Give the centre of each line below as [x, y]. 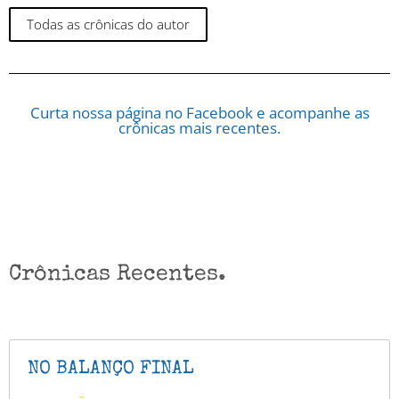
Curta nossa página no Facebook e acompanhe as [199, 113]
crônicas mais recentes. [199, 128]
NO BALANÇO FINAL [111, 370]
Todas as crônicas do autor [108, 24]
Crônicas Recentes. [118, 275]
